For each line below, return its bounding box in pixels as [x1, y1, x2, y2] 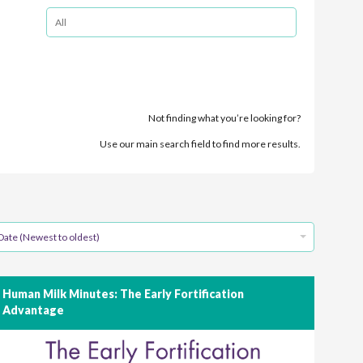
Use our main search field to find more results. [100, 138, 301, 150]
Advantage [2, 303, 64, 318]
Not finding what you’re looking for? [148, 112, 301, 124]
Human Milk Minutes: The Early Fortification [2, 287, 244, 301]
